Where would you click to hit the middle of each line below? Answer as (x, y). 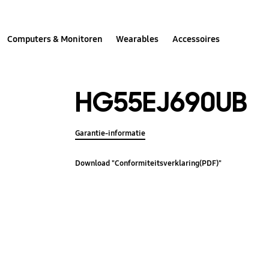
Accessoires (196, 39)
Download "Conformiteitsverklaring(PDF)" (149, 164)
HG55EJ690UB (162, 102)
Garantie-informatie (110, 133)
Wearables (138, 39)
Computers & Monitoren (55, 39)
